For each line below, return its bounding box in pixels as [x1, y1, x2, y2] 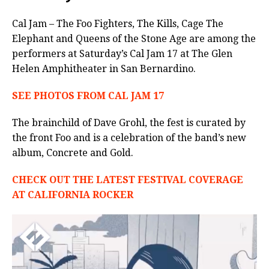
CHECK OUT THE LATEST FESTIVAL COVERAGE [12, 174, 243, 186]
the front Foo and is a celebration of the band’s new [12, 131, 246, 144]
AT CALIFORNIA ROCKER [12, 189, 133, 201]
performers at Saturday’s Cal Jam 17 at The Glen [12, 47, 232, 59]
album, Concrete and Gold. [12, 147, 133, 159]
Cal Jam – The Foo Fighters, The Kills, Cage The [12, 17, 223, 29]
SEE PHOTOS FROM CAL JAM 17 [12, 89, 164, 101]
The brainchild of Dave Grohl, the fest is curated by [12, 116, 246, 128]
